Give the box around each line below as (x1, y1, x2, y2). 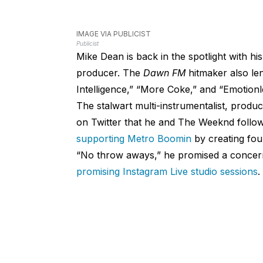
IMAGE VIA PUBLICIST (76, 29, 151, 38)
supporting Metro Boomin (76, 132, 191, 144)
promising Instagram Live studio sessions (76, 165, 258, 177)
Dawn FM (143, 66, 186, 79)
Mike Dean (76, 50, 124, 62)
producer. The (76, 66, 143, 79)
